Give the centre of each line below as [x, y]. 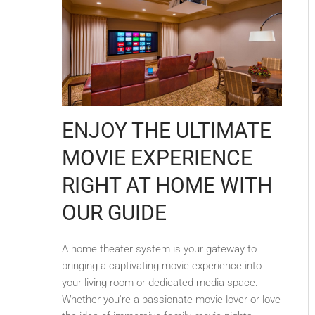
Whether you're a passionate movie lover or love [171, 299]
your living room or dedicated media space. [160, 282]
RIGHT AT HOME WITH [167, 185]
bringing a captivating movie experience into [162, 265]
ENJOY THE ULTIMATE [167, 130]
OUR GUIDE [117, 212]
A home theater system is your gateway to [159, 249]
